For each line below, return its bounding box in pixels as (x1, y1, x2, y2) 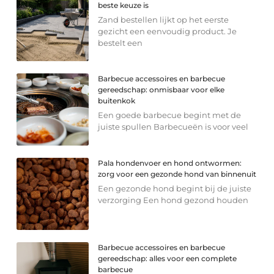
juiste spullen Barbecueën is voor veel (98, 122, 249, 132)
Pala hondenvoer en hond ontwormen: (98, 158, 242, 168)
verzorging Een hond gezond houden (98, 195, 249, 206)
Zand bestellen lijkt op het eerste (98, 15, 229, 25)
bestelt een (98, 38, 143, 48)
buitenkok (98, 96, 136, 106)
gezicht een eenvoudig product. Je (98, 26, 237, 37)
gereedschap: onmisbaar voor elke (98, 85, 225, 95)
